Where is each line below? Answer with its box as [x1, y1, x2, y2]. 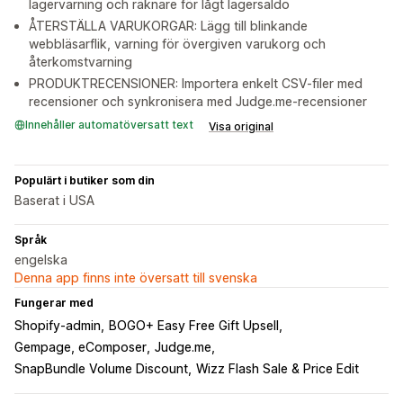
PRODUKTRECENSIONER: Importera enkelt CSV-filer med [29, 76, 363, 92]
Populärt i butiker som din [14, 174, 155, 188]
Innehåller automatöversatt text [25, 118, 193, 132]
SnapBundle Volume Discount [14, 361, 188, 377]
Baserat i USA [14, 193, 94, 209]
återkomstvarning [29, 54, 132, 70]
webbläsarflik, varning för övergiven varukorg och [29, 36, 326, 52]
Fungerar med [14, 296, 94, 310]
